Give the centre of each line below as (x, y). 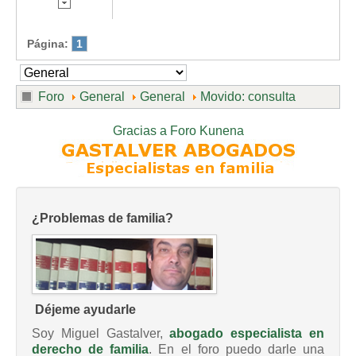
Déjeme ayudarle (84, 310)
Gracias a (139, 131)
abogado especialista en (247, 334)
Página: (48, 44)
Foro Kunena (207, 131)
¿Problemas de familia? (103, 219)
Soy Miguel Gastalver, (101, 334)
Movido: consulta (248, 97)
